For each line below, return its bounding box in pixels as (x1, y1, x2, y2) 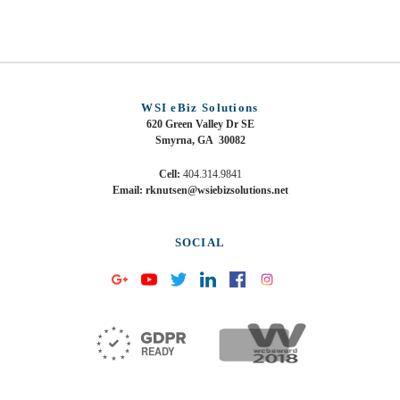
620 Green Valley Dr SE (146, 118, 254, 131)
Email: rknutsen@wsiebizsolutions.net (112, 184, 288, 197)
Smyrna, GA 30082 (154, 134, 246, 147)
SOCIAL (174, 236, 226, 250)
